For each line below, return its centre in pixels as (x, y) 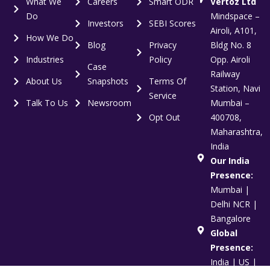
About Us (44, 81)
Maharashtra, (236, 131)
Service (162, 95)
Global (224, 233)
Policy (160, 59)
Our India (230, 160)
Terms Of (167, 81)
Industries (45, 59)
